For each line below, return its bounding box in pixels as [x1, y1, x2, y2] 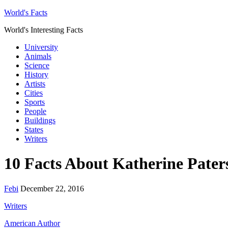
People [24, 107, 46, 116]
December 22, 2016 [20, 184, 84, 193]
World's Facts [4, 8, 47, 17]
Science [24, 61, 49, 70]
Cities [24, 89, 43, 97]
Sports [24, 98, 45, 106]
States [24, 125, 43, 134]
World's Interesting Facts [4, 25, 83, 34]
